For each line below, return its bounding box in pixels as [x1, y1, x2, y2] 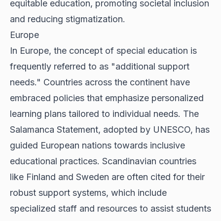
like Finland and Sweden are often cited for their [10, 172, 205, 183]
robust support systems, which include [10, 187, 167, 198]
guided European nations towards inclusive [10, 140, 185, 151]
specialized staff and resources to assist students [10, 203, 211, 214]
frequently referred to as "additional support [10, 61, 189, 72]
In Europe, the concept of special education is [10, 45, 197, 56]
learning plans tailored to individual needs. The [10, 109, 199, 119]
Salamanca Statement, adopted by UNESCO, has [10, 124, 210, 135]
